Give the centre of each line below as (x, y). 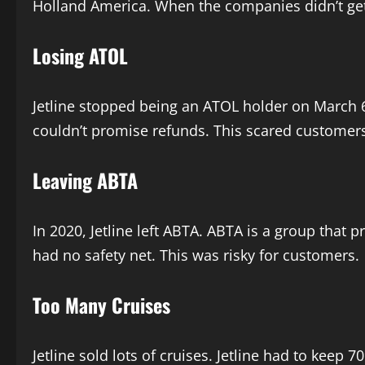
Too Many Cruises (101, 304)
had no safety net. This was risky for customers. (196, 255)
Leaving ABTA (85, 180)
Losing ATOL (80, 55)
